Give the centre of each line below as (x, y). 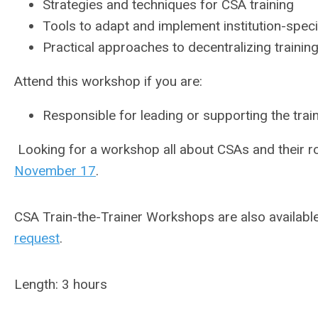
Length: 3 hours (61, 284)
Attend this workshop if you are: (108, 81)
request (37, 238)
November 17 (55, 171)
